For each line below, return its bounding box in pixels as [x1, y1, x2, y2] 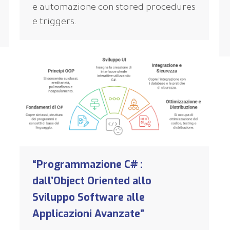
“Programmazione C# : [32, 157, 143, 171]
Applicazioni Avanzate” [32, 206, 144, 221]
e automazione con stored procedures [32, 3, 196, 14]
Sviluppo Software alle [32, 190, 145, 204]
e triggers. [32, 17, 77, 28]
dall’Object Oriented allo [32, 174, 151, 188]
